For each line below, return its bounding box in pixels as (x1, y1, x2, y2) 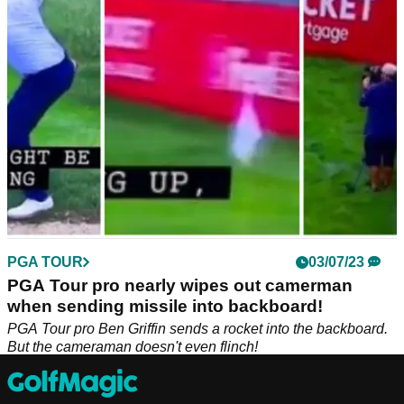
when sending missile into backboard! (7, 296, 323, 316)
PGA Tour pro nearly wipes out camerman (7, 275, 353, 295)
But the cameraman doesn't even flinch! (7, 338, 258, 354)
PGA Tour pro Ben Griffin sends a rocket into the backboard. (7, 320, 388, 336)
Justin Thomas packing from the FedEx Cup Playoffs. (7, 2, 345, 18)
